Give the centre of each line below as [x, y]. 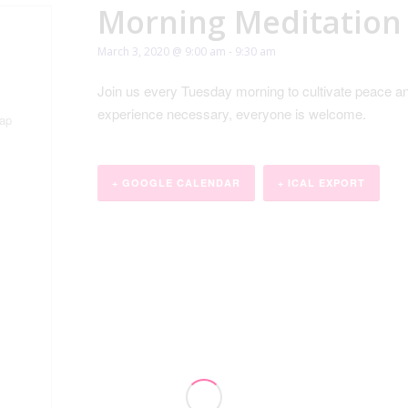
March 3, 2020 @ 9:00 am [162, 52]
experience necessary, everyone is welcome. [232, 113]
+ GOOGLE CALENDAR [176, 183]
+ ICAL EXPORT [321, 183]
